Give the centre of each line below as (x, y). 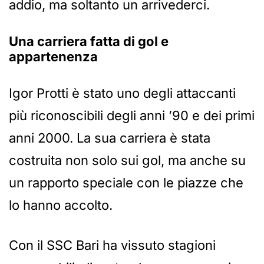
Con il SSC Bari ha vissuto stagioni (112, 245)
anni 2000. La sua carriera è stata (110, 138)
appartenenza (53, 56)
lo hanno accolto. (61, 205)
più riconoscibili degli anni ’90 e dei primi (132, 115)
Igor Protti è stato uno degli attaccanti (122, 93)
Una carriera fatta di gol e (89, 41)
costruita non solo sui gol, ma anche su (127, 160)
